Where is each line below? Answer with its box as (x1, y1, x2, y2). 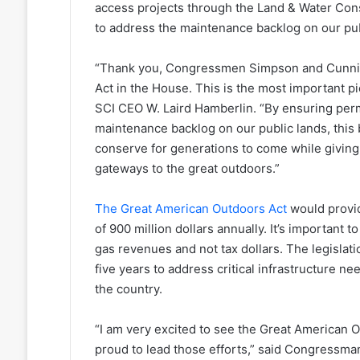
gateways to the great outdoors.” (94, 161, 280, 177)
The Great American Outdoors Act (94, 201, 287, 217)
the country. (94, 281, 162, 297)
